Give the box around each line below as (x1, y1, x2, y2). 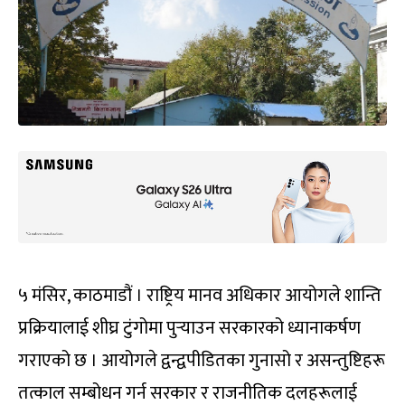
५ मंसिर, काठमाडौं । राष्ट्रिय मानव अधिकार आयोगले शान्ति (18, 279, 381, 311)
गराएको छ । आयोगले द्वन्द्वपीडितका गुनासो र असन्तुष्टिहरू (18, 344, 385, 376)
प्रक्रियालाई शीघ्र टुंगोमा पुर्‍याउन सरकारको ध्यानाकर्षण (18, 312, 361, 344)
